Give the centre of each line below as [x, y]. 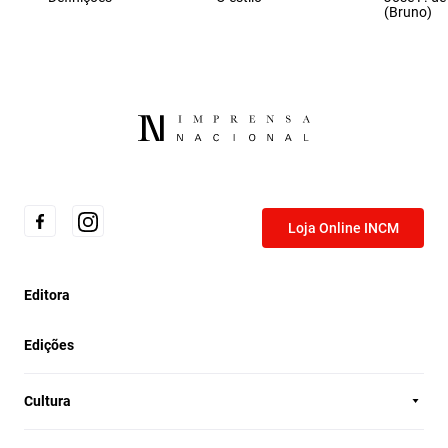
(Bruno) [408, 11]
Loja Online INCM [343, 227]
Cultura [47, 400]
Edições [49, 344]
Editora [47, 294]
